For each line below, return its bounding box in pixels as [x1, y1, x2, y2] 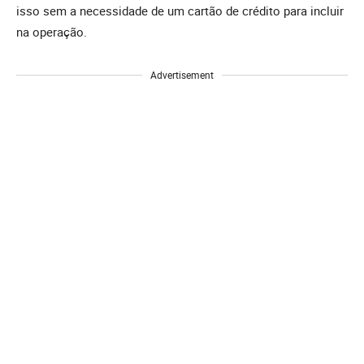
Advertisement [150, 68, 214, 82]
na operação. [16, 24, 87, 41]
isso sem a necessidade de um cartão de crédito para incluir [16, 2, 344, 19]
